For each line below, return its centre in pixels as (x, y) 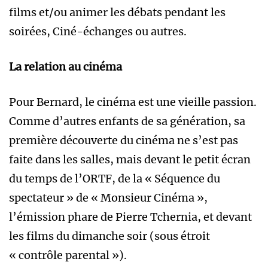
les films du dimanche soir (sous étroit (109, 236)
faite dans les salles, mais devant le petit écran (130, 160)
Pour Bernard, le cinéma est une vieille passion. (133, 102)
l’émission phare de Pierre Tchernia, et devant (130, 217)
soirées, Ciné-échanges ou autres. (98, 32)
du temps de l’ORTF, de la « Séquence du (115, 179)
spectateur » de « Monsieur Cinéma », (108, 198)
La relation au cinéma (66, 67)
